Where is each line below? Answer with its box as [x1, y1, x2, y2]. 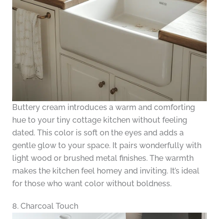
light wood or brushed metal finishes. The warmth [12, 153, 194, 163]
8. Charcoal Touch [12, 201, 78, 211]
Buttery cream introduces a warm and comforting [12, 103, 195, 112]
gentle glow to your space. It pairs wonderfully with [12, 141, 201, 151]
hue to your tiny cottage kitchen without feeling [12, 115, 187, 125]
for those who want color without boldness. [12, 179, 172, 189]
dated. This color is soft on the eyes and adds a [12, 128, 184, 138]
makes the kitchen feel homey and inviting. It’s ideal [12, 166, 199, 176]
